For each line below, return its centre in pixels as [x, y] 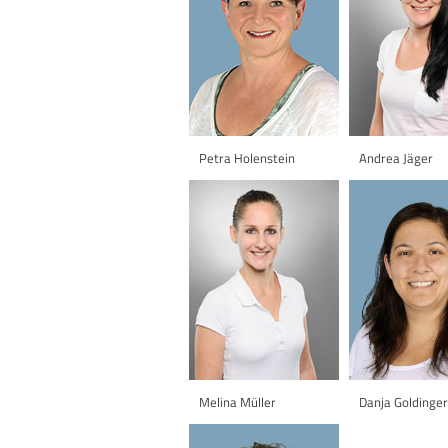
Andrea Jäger [396, 157]
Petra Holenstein [247, 157]
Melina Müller [237, 401]
